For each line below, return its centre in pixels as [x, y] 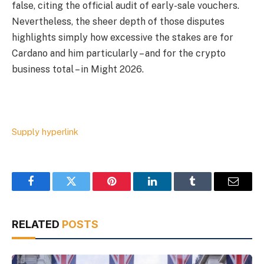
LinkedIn [171, 190]
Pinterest [130, 190]
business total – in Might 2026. [78, 70]
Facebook [50, 190]
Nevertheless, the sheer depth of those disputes [118, 22]
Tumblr [207, 190]
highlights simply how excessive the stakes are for [123, 38]
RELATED [37, 224]
